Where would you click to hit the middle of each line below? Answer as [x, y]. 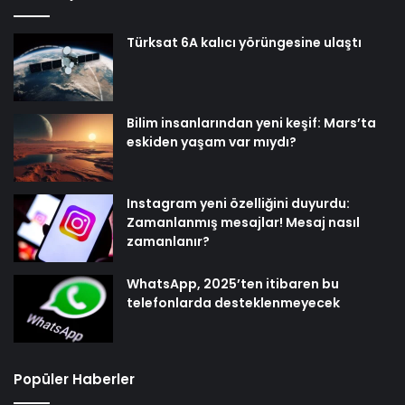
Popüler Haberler [74, 380]
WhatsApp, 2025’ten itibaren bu [233, 284]
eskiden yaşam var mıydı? [212, 142]
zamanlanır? [168, 242]
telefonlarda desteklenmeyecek [233, 303]
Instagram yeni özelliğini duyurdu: [238, 204]
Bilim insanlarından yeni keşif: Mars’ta [251, 123]
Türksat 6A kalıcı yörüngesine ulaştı [244, 43]
